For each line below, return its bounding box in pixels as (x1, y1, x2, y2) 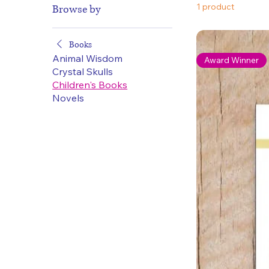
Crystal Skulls (52, 65, 113, 78)
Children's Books (52, 79, 128, 91)
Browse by (52, 2, 101, 17)
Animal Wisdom (52, 52, 123, 65)
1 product (196, 1, 235, 13)
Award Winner (204, 54, 259, 65)
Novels (52, 92, 85, 104)
